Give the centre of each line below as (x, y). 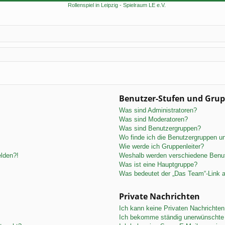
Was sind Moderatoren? (153, 119)
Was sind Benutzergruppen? (160, 128)
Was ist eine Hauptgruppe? (158, 164)
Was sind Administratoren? (158, 110)
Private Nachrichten (159, 196)
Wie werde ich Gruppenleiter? (161, 146)
